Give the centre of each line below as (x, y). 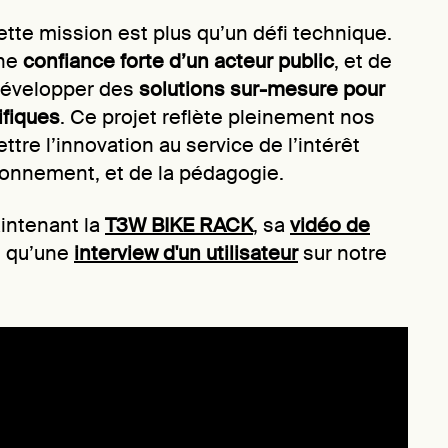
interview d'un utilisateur (186, 253)
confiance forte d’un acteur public (178, 61)
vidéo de (330, 225)
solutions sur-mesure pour (262, 89)
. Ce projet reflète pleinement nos (217, 117)
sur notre (342, 253)
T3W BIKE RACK (179, 225)
